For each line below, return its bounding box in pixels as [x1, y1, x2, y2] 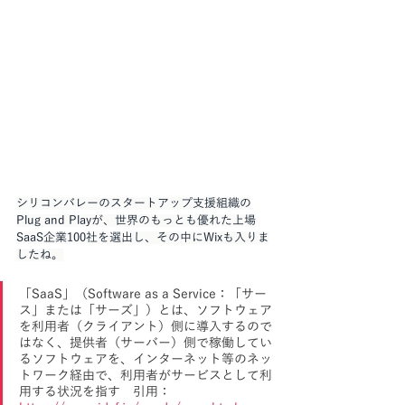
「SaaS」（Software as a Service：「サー [19, 287, 267, 302]
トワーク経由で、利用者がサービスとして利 [19, 369, 272, 383]
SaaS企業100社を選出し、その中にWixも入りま [16, 231, 269, 245]
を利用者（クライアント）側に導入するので [19, 320, 272, 334]
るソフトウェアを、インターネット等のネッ [19, 353, 272, 367]
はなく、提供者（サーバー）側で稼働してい [19, 336, 272, 351]
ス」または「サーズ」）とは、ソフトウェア [19, 304, 272, 318]
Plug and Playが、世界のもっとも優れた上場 [16, 214, 256, 228]
